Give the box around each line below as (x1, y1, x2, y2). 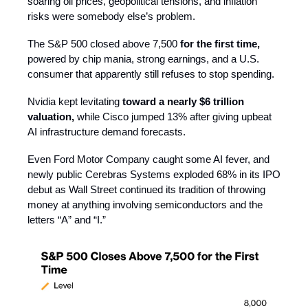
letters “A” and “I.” (27, 213, 106, 225)
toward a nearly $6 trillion (122, 95, 244, 107)
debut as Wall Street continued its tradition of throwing (27, 183, 265, 195)
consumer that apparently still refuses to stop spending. (27, 67, 274, 80)
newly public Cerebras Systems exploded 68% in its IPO (27, 168, 280, 180)
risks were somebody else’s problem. (27, 10, 195, 22)
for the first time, (177, 37, 260, 49)
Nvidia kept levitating (27, 95, 122, 107)
